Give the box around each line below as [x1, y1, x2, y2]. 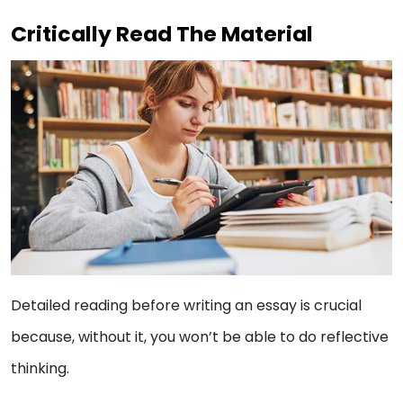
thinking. [11, 358, 69, 380]
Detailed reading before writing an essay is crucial [11, 295, 362, 317]
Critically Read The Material [11, 19, 313, 49]
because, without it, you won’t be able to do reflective [11, 327, 389, 348]
